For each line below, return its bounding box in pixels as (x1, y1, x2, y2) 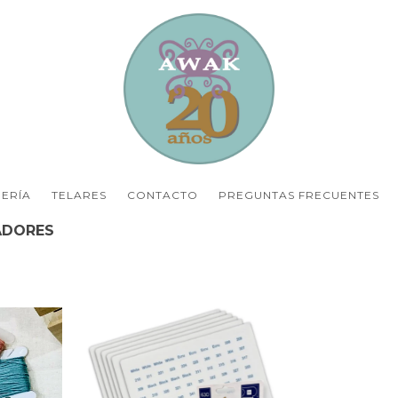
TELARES (51, 188, 107, 202)
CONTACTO (126, 188, 198, 202)
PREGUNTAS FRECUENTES (218, 188, 379, 202)
